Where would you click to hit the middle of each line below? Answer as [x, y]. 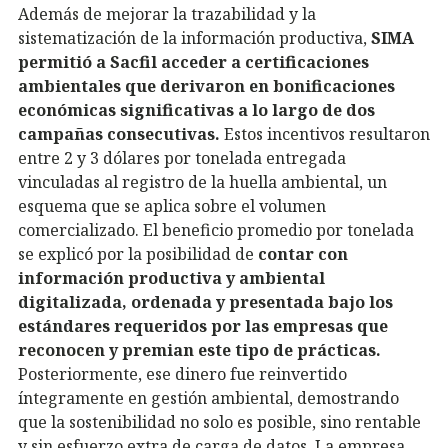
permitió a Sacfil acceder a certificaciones [193, 61]
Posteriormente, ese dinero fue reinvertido [182, 373]
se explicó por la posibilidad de [138, 253]
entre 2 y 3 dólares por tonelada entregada [182, 157]
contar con [303, 253]
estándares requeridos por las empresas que [203, 325]
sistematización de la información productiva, [194, 37]
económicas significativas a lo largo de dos [196, 109]
